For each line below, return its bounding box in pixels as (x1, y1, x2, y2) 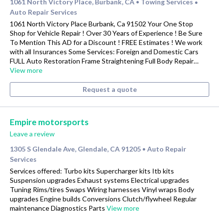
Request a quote (82, 85, 137, 93)
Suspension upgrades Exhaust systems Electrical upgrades (10, 175, 189, 184)
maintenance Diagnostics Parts (10, 203, 107, 212)
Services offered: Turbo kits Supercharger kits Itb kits (10, 166, 174, 175)
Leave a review (10, 129, 55, 138)
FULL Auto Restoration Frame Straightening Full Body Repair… (10, 56, 198, 65)
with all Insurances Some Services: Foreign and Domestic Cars (10, 47, 198, 56)
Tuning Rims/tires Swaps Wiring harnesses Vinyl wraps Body (10, 185, 194, 194)
